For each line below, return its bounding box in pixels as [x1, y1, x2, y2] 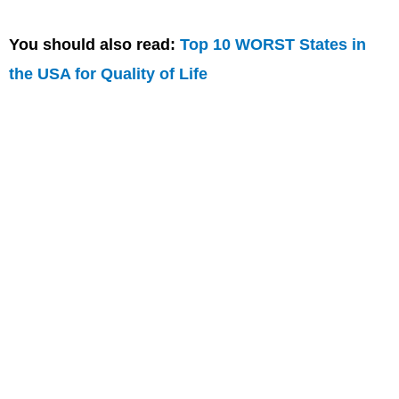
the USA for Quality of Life [9, 64, 208, 83]
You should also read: [9, 35, 180, 53]
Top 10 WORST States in [180, 35, 366, 53]
